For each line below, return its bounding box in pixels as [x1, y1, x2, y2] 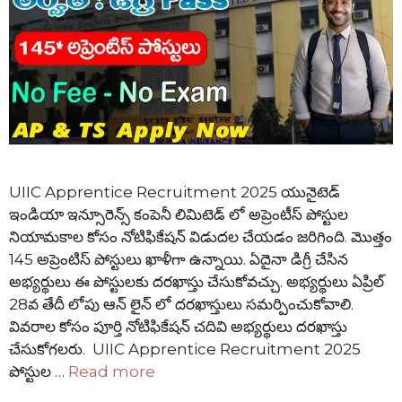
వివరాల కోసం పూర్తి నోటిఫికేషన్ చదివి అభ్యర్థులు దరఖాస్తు [9, 318, 347, 336]
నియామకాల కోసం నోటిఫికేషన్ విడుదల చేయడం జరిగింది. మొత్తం [9, 228, 392, 247]
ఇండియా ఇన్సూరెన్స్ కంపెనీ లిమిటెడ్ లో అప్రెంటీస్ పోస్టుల [9, 205, 348, 224]
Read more [68, 363, 155, 381]
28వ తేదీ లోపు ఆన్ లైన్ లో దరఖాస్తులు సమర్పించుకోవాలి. [9, 295, 354, 314]
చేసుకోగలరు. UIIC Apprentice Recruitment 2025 [9, 340, 361, 359]
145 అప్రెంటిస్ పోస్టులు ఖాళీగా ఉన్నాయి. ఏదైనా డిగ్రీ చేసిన [9, 250, 348, 269]
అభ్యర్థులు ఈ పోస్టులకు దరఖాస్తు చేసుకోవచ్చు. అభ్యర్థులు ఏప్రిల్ [9, 273, 384, 292]
